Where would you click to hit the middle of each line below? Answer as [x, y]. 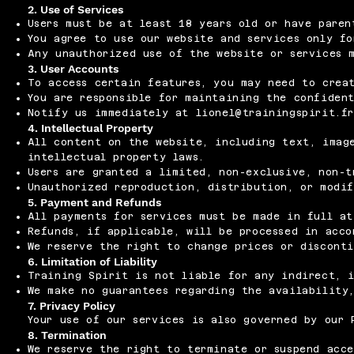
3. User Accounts [73, 69]
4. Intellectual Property [90, 128]
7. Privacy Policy [71, 306]
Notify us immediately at [111, 113]
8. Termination [67, 335]
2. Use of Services [75, 10]
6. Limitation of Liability [92, 262]
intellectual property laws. [116, 158]
